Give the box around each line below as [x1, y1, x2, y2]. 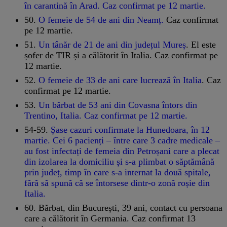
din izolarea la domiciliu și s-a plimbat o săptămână [24, 156, 214, 167]
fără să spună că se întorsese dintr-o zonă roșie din [24, 177, 210, 188]
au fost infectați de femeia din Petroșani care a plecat [24, 145, 219, 156]
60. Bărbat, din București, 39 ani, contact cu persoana [24, 202, 222, 213]
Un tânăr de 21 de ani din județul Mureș [39, 39, 186, 50]
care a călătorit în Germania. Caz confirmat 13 [24, 213, 196, 223]
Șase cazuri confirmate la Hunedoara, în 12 [48, 124, 210, 135]
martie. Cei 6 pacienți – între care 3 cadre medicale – [24, 135, 220, 145]
